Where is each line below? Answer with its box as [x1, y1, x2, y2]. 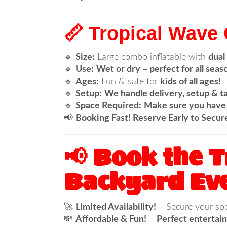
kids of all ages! [160, 77, 221, 86]
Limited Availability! [75, 203, 156, 212]
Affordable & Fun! [75, 215, 146, 224]
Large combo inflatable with [95, 53, 208, 62]
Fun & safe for [99, 77, 160, 86]
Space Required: [75, 101, 141, 110]
